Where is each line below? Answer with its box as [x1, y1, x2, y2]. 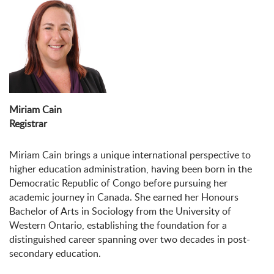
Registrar [9, 117, 47, 131]
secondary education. [9, 246, 101, 261]
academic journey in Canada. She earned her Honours [9, 190, 239, 204]
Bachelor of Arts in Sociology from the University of [9, 204, 231, 218]
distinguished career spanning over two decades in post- [9, 232, 250, 246]
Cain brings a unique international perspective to [40, 148, 251, 162]
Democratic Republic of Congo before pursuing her [9, 176, 228, 190]
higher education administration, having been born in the [9, 162, 252, 176]
